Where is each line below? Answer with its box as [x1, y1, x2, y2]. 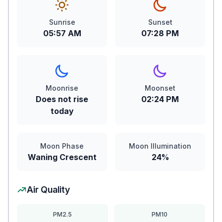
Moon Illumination [129, 142, 191, 150]
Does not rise [36, 94, 88, 104]
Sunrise [49, 18, 75, 26]
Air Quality [27, 184, 70, 195]
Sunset [148, 18, 172, 26]
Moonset [145, 84, 175, 92]
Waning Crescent [27, 152, 97, 162]
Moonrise [46, 84, 78, 92]
